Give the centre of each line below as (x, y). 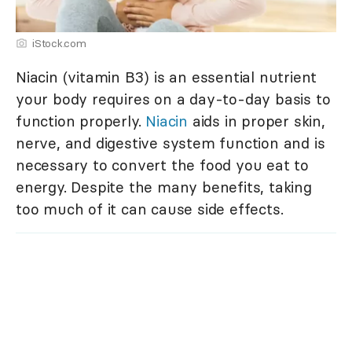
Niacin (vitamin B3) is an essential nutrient (167, 77)
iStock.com (59, 43)
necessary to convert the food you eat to (162, 165)
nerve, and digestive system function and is (170, 143)
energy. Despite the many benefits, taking (164, 187)
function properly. (81, 121)
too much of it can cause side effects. (150, 209)
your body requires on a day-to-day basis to (173, 99)
